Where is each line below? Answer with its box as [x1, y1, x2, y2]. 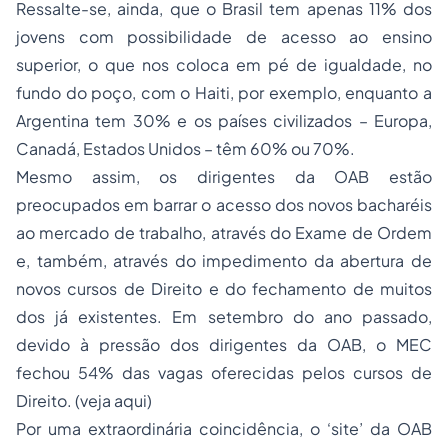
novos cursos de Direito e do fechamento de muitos [16, 278, 432, 299]
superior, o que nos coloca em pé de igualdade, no [16, 54, 432, 75]
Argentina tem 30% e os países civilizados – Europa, [16, 110, 432, 131]
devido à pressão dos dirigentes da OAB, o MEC [16, 334, 432, 355]
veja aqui [80, 390, 147, 411]
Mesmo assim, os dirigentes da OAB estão [16, 166, 432, 187]
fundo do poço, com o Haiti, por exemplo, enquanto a [16, 82, 432, 103]
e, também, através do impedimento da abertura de [16, 250, 432, 271]
